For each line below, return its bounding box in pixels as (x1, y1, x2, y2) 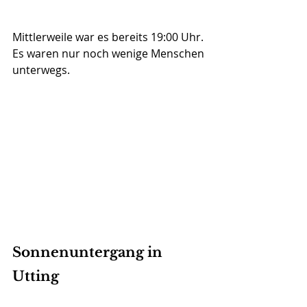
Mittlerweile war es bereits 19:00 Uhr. (12, 29, 206, 45)
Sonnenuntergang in (12, 244, 166, 261)
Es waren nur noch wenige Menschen (12, 46, 207, 62)
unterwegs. (12, 62, 70, 78)
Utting (12, 268, 59, 285)
